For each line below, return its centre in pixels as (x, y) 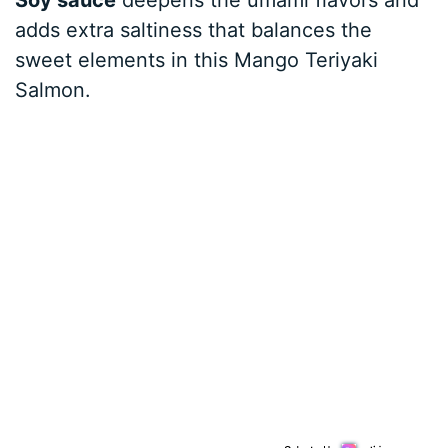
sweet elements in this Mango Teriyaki (197, 59)
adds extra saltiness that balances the (194, 29)
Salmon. (53, 89)
